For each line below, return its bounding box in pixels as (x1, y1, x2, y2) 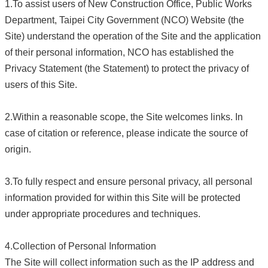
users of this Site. (5, 79, 77, 90)
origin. (5, 144, 31, 154)
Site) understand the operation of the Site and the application (5, 31, 261, 41)
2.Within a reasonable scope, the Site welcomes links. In (5, 111, 243, 122)
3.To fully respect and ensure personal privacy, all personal (5, 176, 252, 187)
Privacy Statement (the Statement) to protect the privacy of (5, 63, 249, 74)
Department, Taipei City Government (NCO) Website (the (5, 14, 244, 25)
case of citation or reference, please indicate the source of (5, 127, 248, 138)
